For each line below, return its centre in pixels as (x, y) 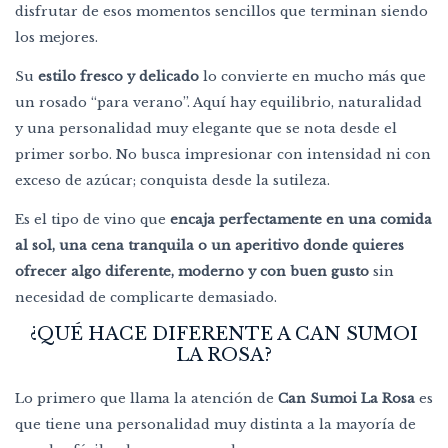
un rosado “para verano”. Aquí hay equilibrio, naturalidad (218, 102)
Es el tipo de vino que (92, 219)
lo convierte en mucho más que (312, 76)
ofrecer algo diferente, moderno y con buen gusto (192, 271)
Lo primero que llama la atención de (146, 398)
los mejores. (56, 37)
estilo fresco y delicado (116, 76)
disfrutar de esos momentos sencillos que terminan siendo (221, 11)
